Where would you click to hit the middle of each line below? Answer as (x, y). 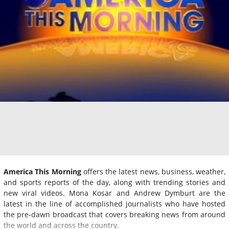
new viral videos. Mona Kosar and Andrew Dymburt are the (114, 193)
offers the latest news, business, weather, (153, 171)
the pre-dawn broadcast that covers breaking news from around (114, 214)
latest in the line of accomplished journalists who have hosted (114, 203)
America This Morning (42, 171)
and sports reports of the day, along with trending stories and (114, 182)
